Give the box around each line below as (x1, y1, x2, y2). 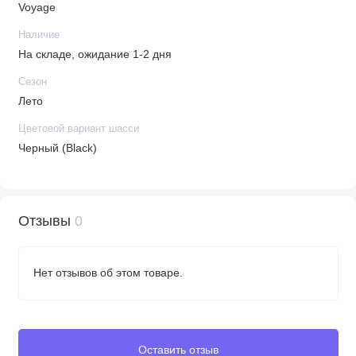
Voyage (17, 2, 56, 14)
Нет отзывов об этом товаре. (33, 266, 183, 280)
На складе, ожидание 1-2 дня (17, 48, 172, 61)
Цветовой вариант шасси (17, 122, 139, 134)
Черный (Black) (17, 142, 97, 155)
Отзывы (17, 212, 75, 229)
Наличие (17, 29, 60, 41)
